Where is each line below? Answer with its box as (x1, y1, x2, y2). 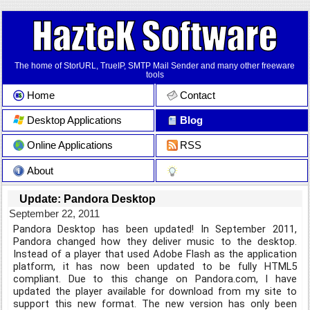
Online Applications (26, 140, 113, 152)
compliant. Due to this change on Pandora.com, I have (12, 273, 298, 286)
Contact (180, 89, 216, 101)
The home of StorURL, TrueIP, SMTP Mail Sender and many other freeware (15, 60, 295, 70)
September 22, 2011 (9, 208, 100, 219)
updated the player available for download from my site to (12, 285, 298, 298)
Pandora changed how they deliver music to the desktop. (12, 235, 298, 248)
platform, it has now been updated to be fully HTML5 (12, 260, 298, 273)
